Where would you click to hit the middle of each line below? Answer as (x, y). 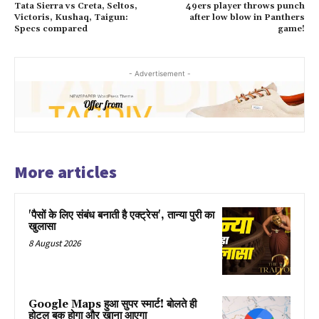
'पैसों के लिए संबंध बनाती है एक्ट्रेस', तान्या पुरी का (121, 215)
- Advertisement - (159, 74)
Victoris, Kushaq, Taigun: (71, 18)
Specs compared (51, 29)
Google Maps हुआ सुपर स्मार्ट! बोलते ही (113, 305)
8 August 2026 (54, 243)
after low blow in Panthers (247, 18)
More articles (66, 172)
